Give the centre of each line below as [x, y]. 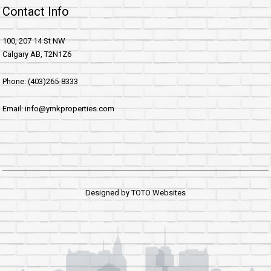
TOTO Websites [158, 192]
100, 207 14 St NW [34, 41]
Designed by [108, 192]
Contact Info [36, 11]
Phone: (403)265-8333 [40, 81]
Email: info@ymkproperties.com [58, 108]
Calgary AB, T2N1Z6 [37, 54]
